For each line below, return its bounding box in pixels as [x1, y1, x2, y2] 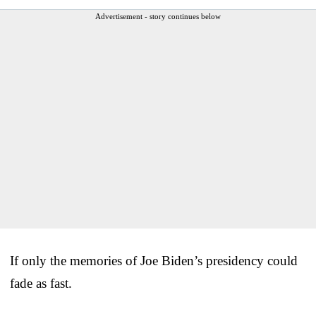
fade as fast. [10, 276, 72, 291]
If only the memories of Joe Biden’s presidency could [10, 253, 298, 269]
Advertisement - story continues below [95, 12, 221, 21]
